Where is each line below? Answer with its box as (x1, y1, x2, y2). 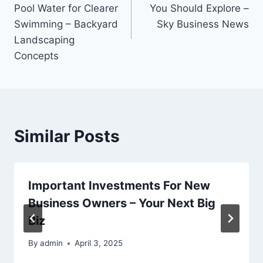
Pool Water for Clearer (14, 2, 118, 14)
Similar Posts (14, 126, 120, 146)
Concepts (14, 49, 59, 62)
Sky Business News (157, 18, 249, 30)
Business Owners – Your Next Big (28, 195, 215, 210)
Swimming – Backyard (14, 18, 118, 30)
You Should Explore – (150, 2, 249, 14)
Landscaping (14, 33, 75, 46)
